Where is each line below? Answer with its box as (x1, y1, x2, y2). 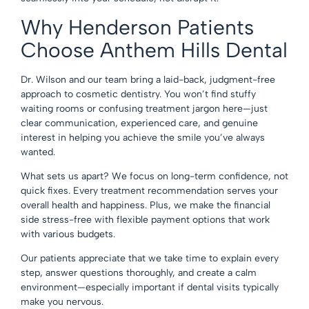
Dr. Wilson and (21, 73, 85, 86)
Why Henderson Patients (21, 14, 254, 40)
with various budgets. (21, 228, 115, 241)
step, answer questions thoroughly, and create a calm (21, 267, 257, 279)
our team (88, 73, 128, 86)
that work (226, 214, 270, 226)
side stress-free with (21, 214, 114, 226)
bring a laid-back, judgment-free (128, 73, 275, 86)
